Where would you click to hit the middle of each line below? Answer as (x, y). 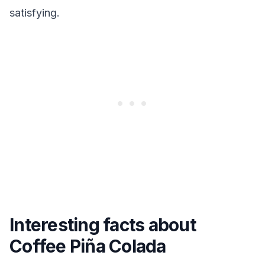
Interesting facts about (103, 225)
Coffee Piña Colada (88, 246)
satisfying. (35, 13)
